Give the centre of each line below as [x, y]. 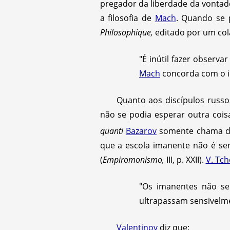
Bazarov [141, 131]
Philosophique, [126, 32]
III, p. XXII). [185, 159]
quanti [113, 131]
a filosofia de [127, 18]
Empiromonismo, [133, 159]
